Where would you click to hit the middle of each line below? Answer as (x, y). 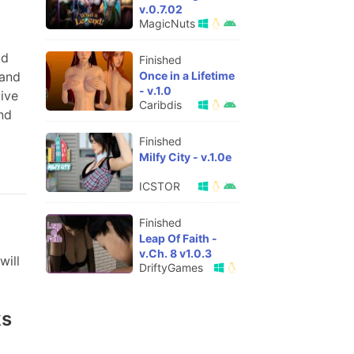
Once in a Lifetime (187, 75)
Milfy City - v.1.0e (185, 157)
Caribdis (160, 105)
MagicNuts (167, 23)
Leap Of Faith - (178, 238)
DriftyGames (171, 267)
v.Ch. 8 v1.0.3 (175, 253)
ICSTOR (160, 186)
